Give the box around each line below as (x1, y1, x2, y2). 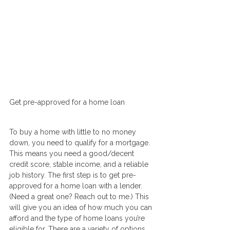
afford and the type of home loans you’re (9, 214, 147, 223)
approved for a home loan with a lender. (9, 182, 144, 190)
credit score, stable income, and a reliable (9, 160, 150, 169)
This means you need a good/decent (9, 149, 136, 158)
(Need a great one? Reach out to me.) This (9, 193, 151, 201)
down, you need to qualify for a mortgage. (9, 139, 152, 147)
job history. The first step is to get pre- (9, 171, 136, 180)
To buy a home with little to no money (9, 128, 138, 137)
